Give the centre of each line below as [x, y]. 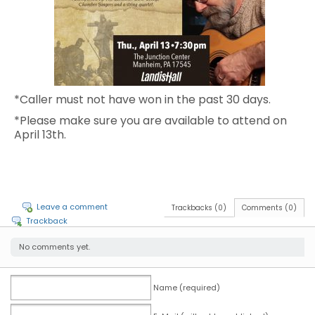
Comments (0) [269, 208]
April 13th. [40, 135]
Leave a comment [72, 207]
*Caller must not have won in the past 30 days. [142, 99]
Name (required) [187, 288]
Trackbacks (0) [199, 208]
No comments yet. [54, 247]
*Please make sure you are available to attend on [150, 121]
